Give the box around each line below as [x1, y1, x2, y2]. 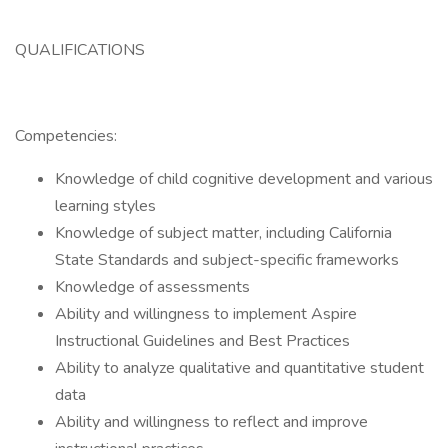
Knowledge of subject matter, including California [55, 222, 392, 244]
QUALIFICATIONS [15, 39, 145, 61]
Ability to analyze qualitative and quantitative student [55, 357, 424, 379]
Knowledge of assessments [55, 276, 250, 298]
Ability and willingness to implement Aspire [55, 303, 357, 325]
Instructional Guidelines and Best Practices [55, 330, 350, 352]
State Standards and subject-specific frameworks [55, 249, 399, 271]
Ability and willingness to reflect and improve [55, 411, 368, 433]
